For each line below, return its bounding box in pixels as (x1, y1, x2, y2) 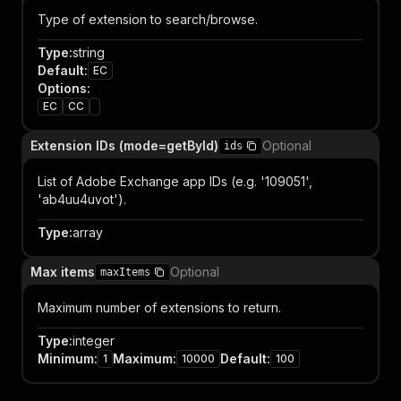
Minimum (38, 351, 94, 366)
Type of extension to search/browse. (38, 12, 258, 27)
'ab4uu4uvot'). (38, 192, 126, 207)
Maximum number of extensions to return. (38, 300, 281, 315)
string (73, 45, 105, 60)
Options (38, 81, 87, 96)
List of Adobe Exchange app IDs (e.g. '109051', (38, 174, 312, 189)
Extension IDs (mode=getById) (30, 138, 218, 153)
